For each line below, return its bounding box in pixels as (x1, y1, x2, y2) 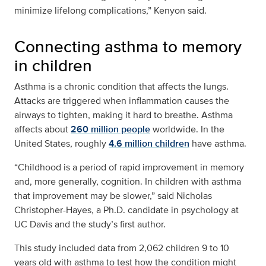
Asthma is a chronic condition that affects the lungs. (14, 80, 229, 94)
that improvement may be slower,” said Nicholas (14, 189, 212, 203)
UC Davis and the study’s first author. (14, 217, 166, 232)
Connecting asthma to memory (14, 34, 242, 59)
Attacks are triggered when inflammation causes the (14, 94, 229, 108)
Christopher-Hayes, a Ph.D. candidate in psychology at (14, 203, 239, 217)
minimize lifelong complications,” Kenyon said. (14, 4, 207, 18)
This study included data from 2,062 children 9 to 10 (14, 241, 229, 255)
